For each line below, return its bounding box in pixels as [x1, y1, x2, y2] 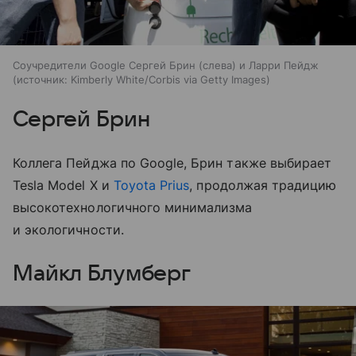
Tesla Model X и [13, 176, 114, 193]
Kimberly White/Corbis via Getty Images [71, 72, 266, 86]
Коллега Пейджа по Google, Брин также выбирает [13, 154, 332, 171]
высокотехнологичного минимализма [13, 199, 253, 215]
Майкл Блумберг [13, 261, 192, 285]
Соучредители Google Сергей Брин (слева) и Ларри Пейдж [13, 58, 319, 72]
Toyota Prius [113, 176, 190, 193]
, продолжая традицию [189, 176, 337, 193]
